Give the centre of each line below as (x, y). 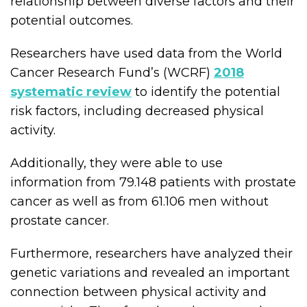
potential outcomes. (73, 21)
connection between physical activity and (138, 292)
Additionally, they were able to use (116, 163)
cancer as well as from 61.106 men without (139, 201)
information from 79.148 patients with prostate (153, 182)
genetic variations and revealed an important (150, 273)
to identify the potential (206, 92)
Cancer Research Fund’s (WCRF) (112, 73)
